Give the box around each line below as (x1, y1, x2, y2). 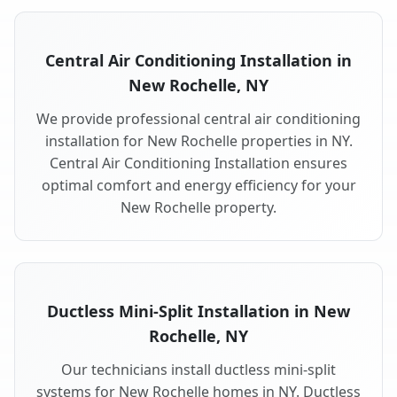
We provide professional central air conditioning (36, 109, 361, 129)
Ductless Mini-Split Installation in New (47, 300, 350, 323)
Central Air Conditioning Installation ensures (50, 153, 347, 174)
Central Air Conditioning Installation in (45, 50, 352, 72)
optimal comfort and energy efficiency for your (41, 175, 356, 196)
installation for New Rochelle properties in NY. (44, 131, 353, 152)
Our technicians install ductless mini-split (61, 360, 336, 380)
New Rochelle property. (121, 198, 276, 218)
